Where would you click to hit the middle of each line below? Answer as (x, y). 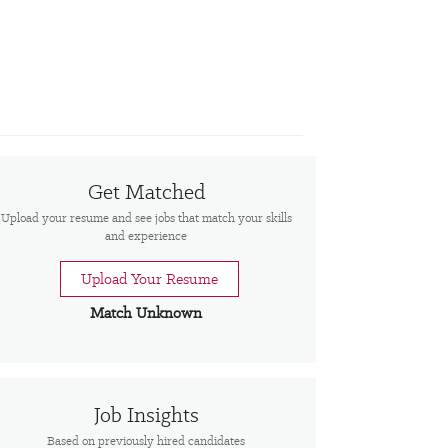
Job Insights (146, 415)
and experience (146, 236)
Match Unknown (146, 313)
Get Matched (146, 192)
